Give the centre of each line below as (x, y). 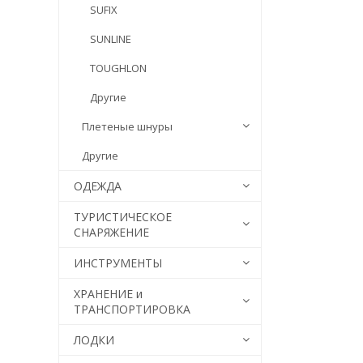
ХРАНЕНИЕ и (108, 294)
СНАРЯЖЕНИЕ (111, 232)
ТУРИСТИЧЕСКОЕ (123, 217)
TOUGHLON (118, 68)
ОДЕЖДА (98, 186)
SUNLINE (111, 39)
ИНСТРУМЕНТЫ (118, 263)
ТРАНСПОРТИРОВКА (132, 309)
